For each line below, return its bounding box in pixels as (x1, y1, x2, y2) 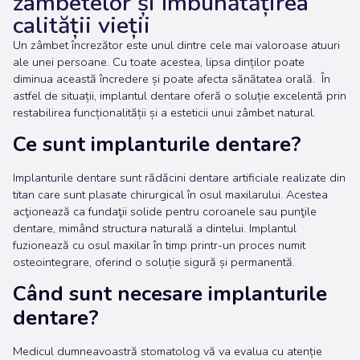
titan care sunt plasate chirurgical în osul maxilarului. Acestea (13, 186, 328, 202)
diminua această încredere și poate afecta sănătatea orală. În (13, 70, 330, 87)
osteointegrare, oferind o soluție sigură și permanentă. (13, 253, 295, 270)
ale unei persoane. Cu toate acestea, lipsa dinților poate (13, 53, 305, 70)
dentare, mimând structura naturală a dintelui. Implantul (13, 219, 297, 236)
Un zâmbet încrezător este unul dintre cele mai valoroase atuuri (13, 36, 340, 53)
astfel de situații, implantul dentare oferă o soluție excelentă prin (13, 87, 346, 104)
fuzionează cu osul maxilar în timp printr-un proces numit (13, 236, 305, 253)
